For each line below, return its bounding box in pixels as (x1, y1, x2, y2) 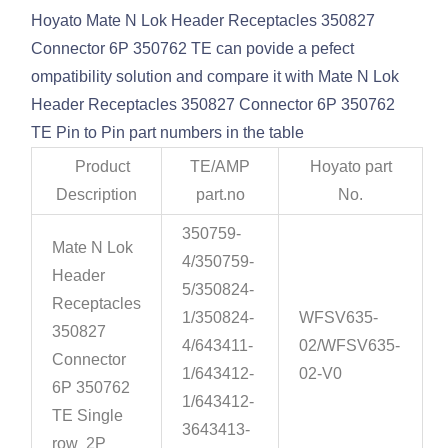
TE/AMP (190, 158, 251, 176)
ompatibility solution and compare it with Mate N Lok (31, 68, 400, 86)
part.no (195, 186, 245, 204)
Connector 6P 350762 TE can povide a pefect (31, 40, 355, 58)
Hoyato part (309, 158, 392, 176)
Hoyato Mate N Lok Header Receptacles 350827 (31, 12, 376, 30)
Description (56, 186, 138, 204)
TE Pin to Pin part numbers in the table (31, 124, 305, 142)
